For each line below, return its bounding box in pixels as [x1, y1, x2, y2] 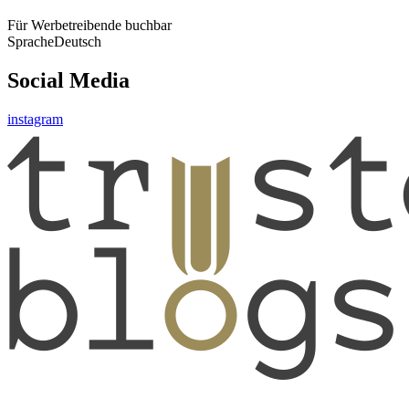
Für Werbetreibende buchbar [7, 16, 172, 33]
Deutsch [54, 33, 101, 49]
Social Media [7, 68, 130, 92]
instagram [7, 110, 63, 127]
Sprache [7, 33, 54, 49]
